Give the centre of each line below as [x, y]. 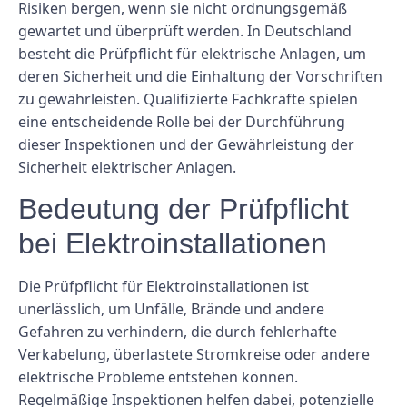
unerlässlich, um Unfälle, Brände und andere [171, 309]
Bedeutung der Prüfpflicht [184, 209]
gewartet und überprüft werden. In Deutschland [185, 30]
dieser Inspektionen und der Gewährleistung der [186, 144]
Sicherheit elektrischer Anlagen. [127, 167]
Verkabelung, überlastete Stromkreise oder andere [194, 355]
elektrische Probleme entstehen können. [158, 377]
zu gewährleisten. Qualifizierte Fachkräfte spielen [188, 99]
